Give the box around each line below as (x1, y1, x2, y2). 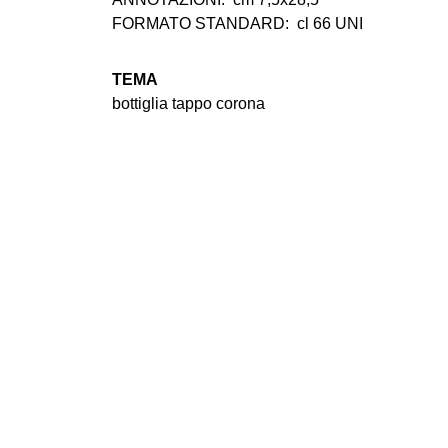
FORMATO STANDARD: (112, 15, 289, 33)
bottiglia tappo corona (112, 95, 265, 113)
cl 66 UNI (297, 15, 363, 33)
